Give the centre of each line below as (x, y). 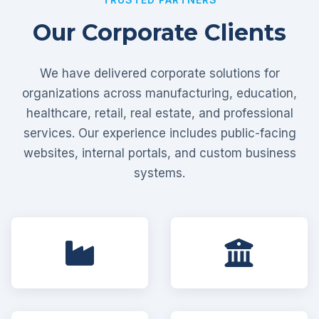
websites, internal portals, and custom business (159, 153)
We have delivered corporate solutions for (159, 73)
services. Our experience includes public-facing (159, 133)
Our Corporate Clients (159, 32)
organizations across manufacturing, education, (159, 93)
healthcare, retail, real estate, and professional (159, 113)
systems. (159, 173)
